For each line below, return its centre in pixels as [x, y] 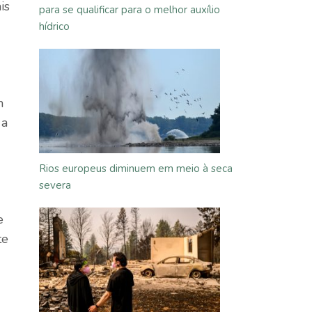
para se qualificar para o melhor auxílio [130, 10]
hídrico [54, 26]
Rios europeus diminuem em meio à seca [136, 169]
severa [55, 185]
